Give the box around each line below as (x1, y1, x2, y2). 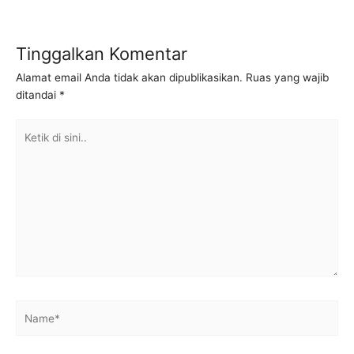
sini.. (15, 156, 38, 169)
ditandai (16, 88, 59, 101)
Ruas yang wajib (246, 70, 329, 84)
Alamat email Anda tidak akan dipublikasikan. (16, 70, 243, 84)
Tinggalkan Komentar (16, 43, 187, 65)
